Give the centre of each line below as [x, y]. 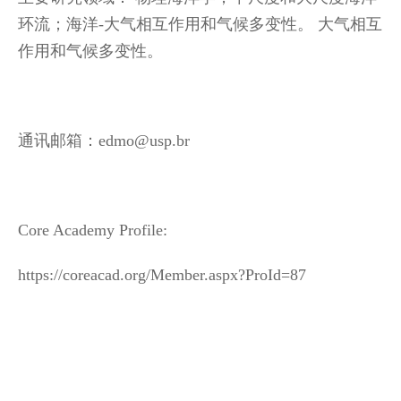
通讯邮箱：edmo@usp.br [104, 141]
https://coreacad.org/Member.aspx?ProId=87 [162, 275]
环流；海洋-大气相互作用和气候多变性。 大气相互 [200, 25]
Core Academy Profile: [95, 230]
